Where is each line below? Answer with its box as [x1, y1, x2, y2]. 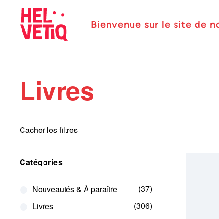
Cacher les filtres [20, 124, 78, 135]
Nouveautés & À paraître [32, 183, 117, 195]
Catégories [20, 156, 63, 168]
